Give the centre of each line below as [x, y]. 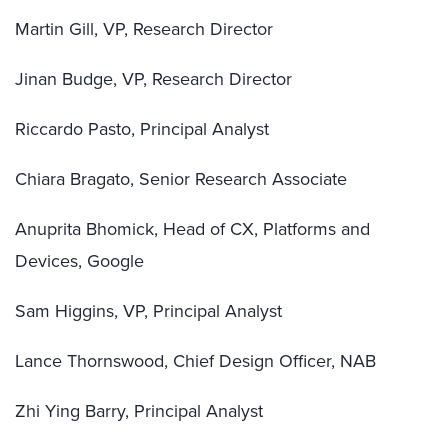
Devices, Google [79, 261]
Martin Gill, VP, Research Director [144, 29]
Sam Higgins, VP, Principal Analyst [148, 311]
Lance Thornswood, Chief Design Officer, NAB [195, 361]
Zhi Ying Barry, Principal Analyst [139, 411]
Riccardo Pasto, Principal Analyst [142, 129]
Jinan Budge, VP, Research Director [153, 79]
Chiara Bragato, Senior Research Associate [181, 179]
